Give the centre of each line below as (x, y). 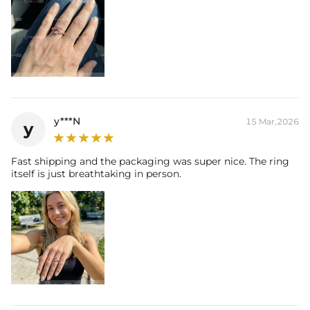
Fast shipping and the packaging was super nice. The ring (150, 161)
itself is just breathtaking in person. (96, 173)
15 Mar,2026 (272, 121)
